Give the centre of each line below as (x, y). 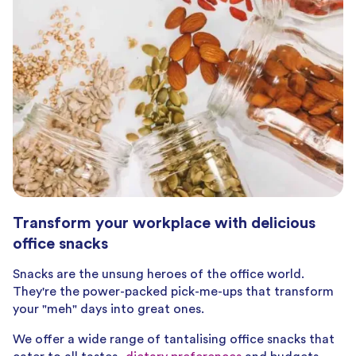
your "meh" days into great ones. (110, 309)
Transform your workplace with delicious (164, 224)
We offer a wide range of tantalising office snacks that (174, 339)
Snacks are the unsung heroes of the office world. (159, 274)
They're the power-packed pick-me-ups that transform (173, 291)
